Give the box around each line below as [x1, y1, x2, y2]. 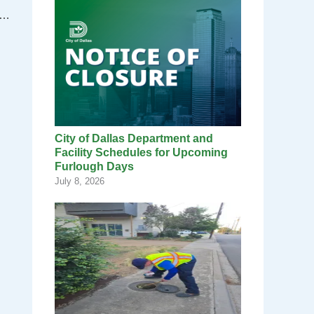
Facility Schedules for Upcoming [55, 146, 228, 159]
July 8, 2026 [55, 176, 104, 187]
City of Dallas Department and [55, 132, 213, 145]
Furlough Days [55, 161, 134, 173]
